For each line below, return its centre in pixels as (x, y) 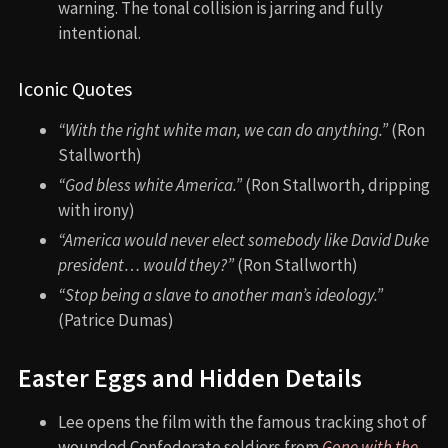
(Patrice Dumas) (116, 320)
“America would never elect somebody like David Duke (243, 240)
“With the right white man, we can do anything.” (223, 130)
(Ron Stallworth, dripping (336, 185)
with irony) (96, 210)
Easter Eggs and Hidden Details (190, 378)
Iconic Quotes (75, 89)
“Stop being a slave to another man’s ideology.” (220, 295)
